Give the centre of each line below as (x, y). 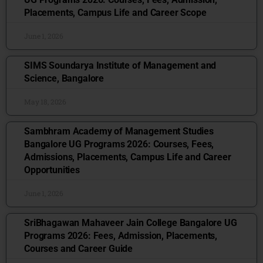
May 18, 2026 (45, 102)
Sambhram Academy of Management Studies (119, 131)
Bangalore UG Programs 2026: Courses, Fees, (119, 144)
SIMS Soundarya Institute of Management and (120, 65)
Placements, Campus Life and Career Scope (115, 13)
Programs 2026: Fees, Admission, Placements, (121, 236)
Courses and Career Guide (79, 249)
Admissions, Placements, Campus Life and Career (128, 157)
